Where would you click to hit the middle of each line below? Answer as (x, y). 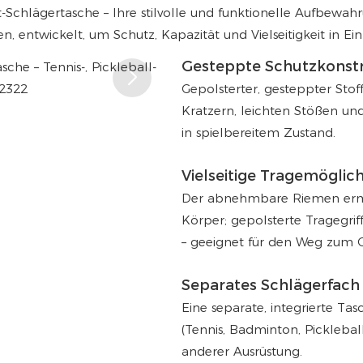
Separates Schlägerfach (271, 285)
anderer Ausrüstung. (242, 351)
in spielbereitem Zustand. (258, 133)
